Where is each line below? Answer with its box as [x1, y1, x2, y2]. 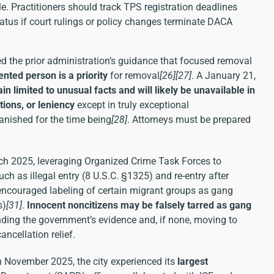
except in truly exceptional [75, 98, 189, 111]
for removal [108, 69, 160, 81]
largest [177, 255, 208, 267]
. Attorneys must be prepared [127, 113, 251, 125]
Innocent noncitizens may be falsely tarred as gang [27, 199, 251, 211]
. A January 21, [191, 69, 256, 81]
